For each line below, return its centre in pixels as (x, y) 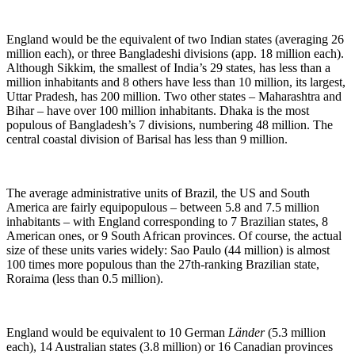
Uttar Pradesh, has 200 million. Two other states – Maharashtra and (174, 97)
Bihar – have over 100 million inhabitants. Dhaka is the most (158, 111)
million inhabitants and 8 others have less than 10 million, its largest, (176, 82)
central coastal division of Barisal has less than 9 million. (149, 139)
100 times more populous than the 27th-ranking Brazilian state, (163, 265)
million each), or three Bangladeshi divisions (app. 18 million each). (175, 54)
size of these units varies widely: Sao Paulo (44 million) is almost (168, 250)
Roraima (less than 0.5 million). (85, 279)
